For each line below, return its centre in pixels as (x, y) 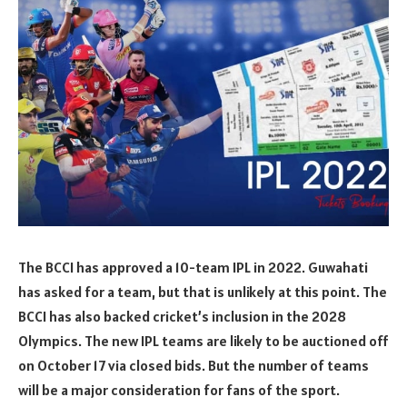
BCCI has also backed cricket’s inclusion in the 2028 (182, 316)
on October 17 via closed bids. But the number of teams (194, 365)
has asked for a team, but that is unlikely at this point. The (203, 291)
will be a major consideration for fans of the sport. (179, 389)
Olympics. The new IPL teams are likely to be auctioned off (203, 340)
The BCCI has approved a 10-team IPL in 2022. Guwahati (193, 267)
